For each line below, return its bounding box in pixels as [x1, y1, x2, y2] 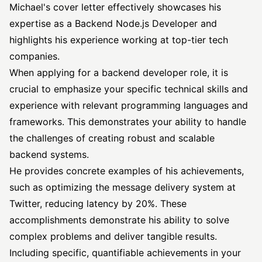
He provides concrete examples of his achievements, [9, 165, 244, 177]
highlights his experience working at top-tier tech [9, 34, 228, 46]
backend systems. [9, 149, 89, 160]
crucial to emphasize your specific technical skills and [9, 83, 248, 95]
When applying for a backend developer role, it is [9, 67, 228, 78]
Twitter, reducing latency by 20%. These [9, 198, 187, 209]
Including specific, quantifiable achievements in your [9, 247, 241, 258]
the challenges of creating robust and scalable [9, 132, 215, 144]
